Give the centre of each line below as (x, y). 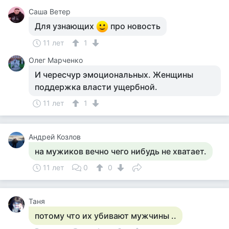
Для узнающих (65, 26)
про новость (134, 26)
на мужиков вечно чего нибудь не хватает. (121, 151)
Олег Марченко (56, 60)
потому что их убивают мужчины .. (106, 216)
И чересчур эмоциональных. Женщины (114, 75)
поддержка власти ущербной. (96, 87)
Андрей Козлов (55, 137)
